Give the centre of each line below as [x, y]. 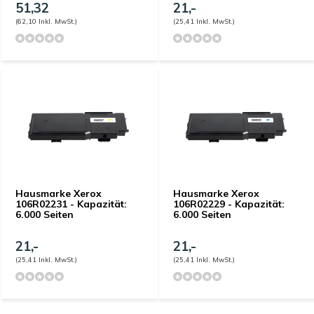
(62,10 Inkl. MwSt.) [46, 21]
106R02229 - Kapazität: [229, 204]
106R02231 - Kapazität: [71, 204]
